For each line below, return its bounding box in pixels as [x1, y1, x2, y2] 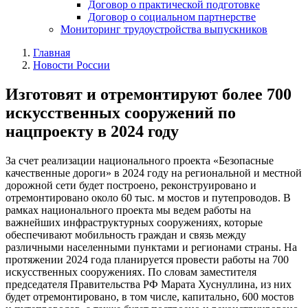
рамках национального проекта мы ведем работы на [5, 203, 251, 216]
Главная [33, 47, 70, 58]
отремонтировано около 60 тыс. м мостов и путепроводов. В [5, 191, 291, 203]
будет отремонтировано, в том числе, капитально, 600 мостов [5, 290, 294, 302]
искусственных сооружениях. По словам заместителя [5, 265, 256, 278]
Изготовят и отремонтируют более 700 [5, 85, 291, 103]
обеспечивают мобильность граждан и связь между [5, 228, 246, 241]
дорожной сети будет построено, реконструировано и [5, 179, 256, 191]
